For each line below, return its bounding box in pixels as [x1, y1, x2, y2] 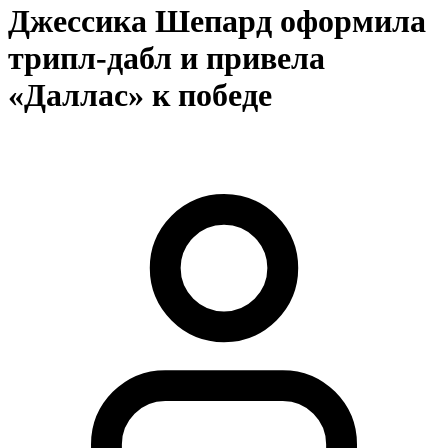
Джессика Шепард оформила [8, 3, 426, 40]
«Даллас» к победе [8, 77, 272, 114]
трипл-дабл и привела [8, 40, 325, 77]
